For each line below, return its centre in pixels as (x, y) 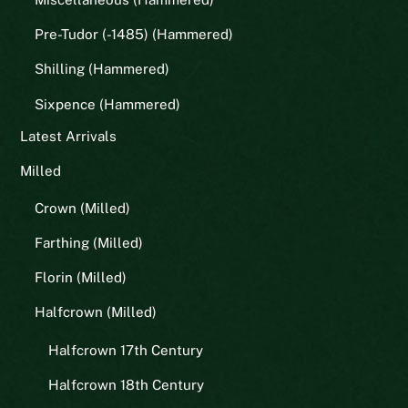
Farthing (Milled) (88, 243)
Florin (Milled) (80, 278)
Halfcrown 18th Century (126, 384)
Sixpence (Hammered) (107, 104)
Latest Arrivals (69, 136)
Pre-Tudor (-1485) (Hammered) (133, 35)
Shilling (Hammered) (102, 69)
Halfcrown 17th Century (125, 350)
